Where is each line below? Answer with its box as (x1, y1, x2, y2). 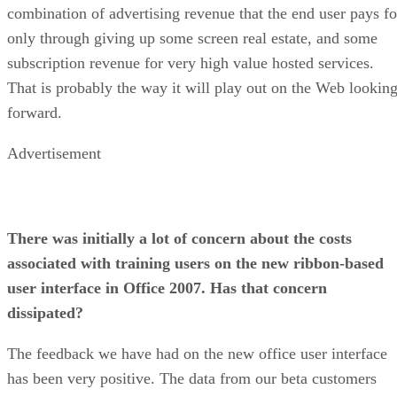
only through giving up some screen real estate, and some (7, 28, 378, 47)
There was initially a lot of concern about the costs (7, 229, 352, 247)
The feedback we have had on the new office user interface (7, 344, 387, 362)
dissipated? (7, 303, 83, 322)
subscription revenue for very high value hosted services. (7, 53, 374, 72)
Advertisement (7, 144, 101, 162)
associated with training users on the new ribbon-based (7, 253, 384, 272)
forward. (7, 103, 62, 121)
